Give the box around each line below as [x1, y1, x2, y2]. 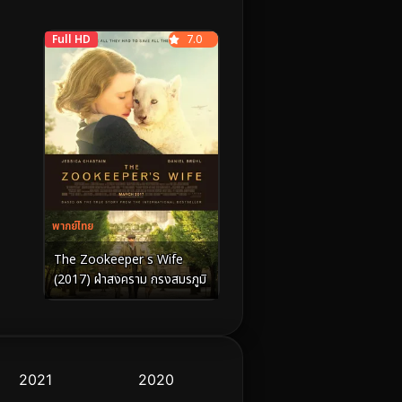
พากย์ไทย [52, 218, 93, 235]
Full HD [52, 31, 91, 48]
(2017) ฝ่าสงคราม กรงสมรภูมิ [54, 270, 206, 290]
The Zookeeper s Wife [54, 250, 183, 270]
